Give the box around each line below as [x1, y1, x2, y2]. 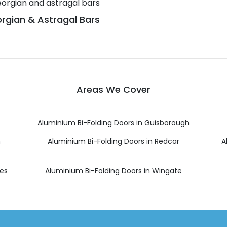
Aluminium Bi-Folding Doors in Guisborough [37, 117, 190, 128]
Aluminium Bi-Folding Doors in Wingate [45, 165, 182, 176]
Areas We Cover [77, 83, 150, 96]
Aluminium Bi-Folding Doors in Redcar [48, 136, 179, 146]
